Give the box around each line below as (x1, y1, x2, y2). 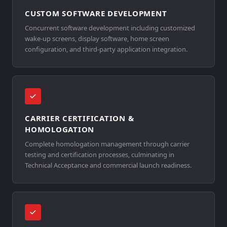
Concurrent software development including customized (25, 23, 195, 32)
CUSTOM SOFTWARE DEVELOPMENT (25, 8, 167, 18)
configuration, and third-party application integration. (25, 45, 187, 54)
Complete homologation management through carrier (25, 139, 190, 148)
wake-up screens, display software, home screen (25, 34, 169, 43)
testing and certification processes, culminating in (25, 150, 174, 159)
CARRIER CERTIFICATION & (25, 113, 134, 123)
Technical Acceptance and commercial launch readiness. (25, 161, 192, 170)
